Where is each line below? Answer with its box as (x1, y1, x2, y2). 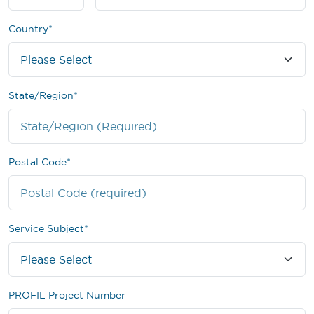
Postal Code (8, 156, 67, 169)
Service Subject (8, 222, 84, 235)
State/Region (8, 89, 74, 102)
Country (8, 22, 48, 36)
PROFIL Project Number (8, 289, 125, 302)
